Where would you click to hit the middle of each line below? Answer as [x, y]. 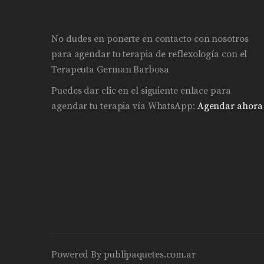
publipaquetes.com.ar [149, 254]
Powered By [77, 254]
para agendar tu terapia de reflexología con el [149, 54]
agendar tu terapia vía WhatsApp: [124, 106]
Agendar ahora [230, 106]
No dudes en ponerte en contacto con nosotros [150, 39]
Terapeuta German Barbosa [110, 69]
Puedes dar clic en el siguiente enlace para [141, 90]
